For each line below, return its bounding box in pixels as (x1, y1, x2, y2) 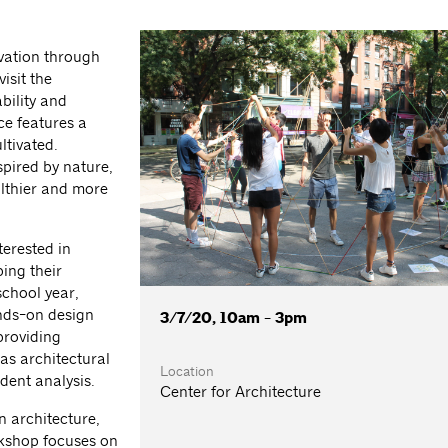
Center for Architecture (160, 382, 322, 402)
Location (160, 362, 215, 381)
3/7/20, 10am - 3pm (160, 308, 308, 329)
